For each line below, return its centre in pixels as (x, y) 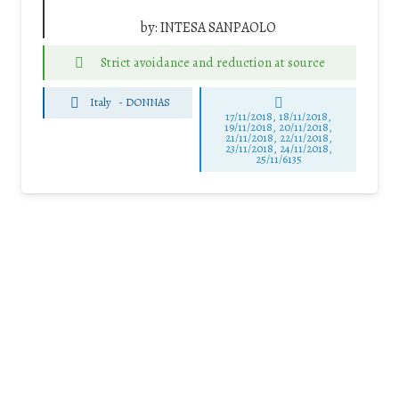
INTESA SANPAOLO (218, 27)
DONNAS (148, 102)
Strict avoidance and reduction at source (212, 62)
